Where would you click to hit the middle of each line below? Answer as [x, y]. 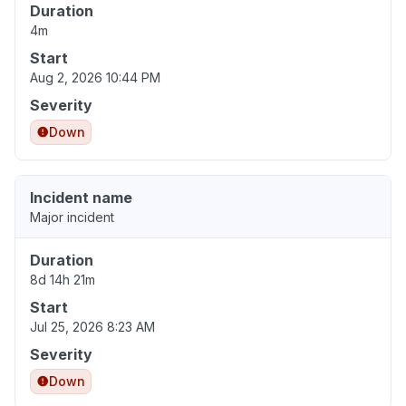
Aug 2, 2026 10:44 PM [95, 78]
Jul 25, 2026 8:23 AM [92, 327]
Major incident [72, 217]
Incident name [81, 198]
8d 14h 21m [63, 280]
